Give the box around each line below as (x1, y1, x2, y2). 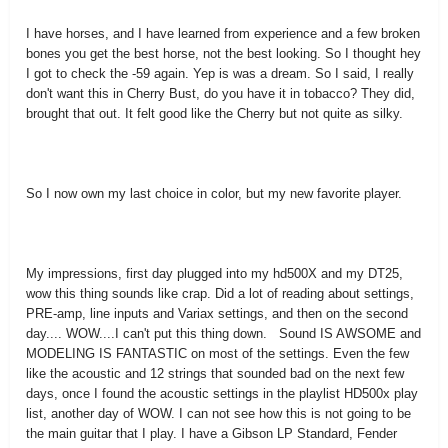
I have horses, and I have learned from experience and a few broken (26, 26, 420, 41)
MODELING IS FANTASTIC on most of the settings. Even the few (26, 346, 409, 361)
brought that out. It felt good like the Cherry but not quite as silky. (26, 106, 403, 121)
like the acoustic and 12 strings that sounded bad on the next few (26, 366, 404, 381)
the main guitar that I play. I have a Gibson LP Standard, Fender (26, 426, 397, 441)
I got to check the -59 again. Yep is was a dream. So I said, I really (26, 66, 414, 81)
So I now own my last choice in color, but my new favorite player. (26, 186, 402, 201)
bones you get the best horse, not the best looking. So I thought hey (26, 46, 421, 61)
